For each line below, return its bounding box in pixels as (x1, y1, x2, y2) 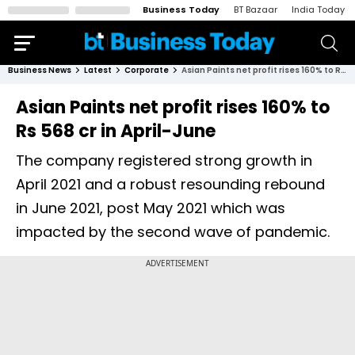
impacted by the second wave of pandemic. (16, 222, 330, 242)
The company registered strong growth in (16, 151, 312, 170)
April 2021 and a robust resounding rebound (16, 174, 325, 194)
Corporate (124, 64, 169, 76)
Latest (84, 64, 112, 76)
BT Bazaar (234, 3, 277, 16)
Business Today (143, 3, 219, 16)
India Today (292, 3, 345, 16)
